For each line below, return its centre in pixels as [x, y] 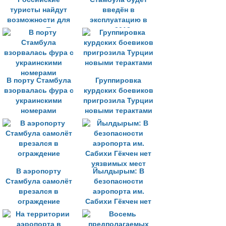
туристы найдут [39, 10]
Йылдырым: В [118, 171]
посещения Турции [39, 30]
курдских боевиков [118, 91]
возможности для [39, 20]
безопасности [118, 181]
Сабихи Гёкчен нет [118, 202]
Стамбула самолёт [39, 181]
